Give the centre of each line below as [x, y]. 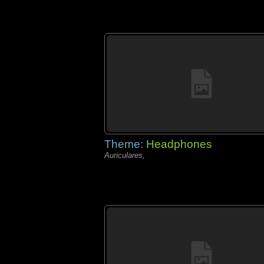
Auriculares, [125, 155]
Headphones [179, 144]
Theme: [125, 144]
